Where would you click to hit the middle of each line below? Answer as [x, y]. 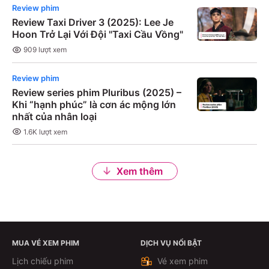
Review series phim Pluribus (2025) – [97, 92]
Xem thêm [139, 171]
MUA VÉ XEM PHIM [46, 243]
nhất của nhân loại [54, 116]
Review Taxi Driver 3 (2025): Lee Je [93, 22]
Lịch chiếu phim [43, 261]
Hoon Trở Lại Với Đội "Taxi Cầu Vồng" [98, 34]
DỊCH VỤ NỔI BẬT [171, 243]
